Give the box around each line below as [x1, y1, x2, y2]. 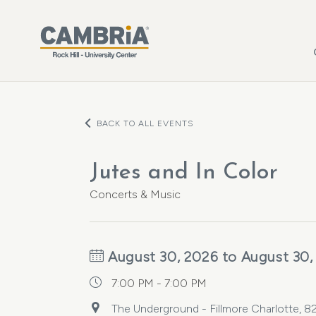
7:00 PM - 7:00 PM [111, 276, 207, 290]
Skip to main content [14, 4, 119, 17]
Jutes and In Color [90, 162, 278, 184]
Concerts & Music [90, 188, 181, 201]
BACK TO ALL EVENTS [97, 119, 194, 128]
